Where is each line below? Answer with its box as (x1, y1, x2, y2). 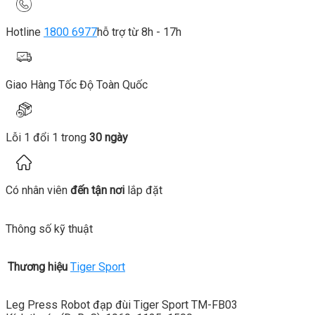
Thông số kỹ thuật (6, 222, 93, 236)
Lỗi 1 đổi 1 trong (6, 131, 89, 145)
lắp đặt (124, 184, 162, 198)
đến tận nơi (70, 184, 124, 198)
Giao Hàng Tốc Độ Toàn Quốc (6, 78, 148, 92)
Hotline (6, 25, 44, 39)
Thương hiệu (8, 260, 67, 274)
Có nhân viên (6, 184, 70, 198)
